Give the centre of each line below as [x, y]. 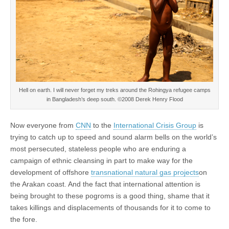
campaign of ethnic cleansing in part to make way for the [101, 160]
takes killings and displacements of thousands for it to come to [110, 207]
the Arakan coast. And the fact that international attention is [105, 184]
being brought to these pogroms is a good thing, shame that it [110, 196]
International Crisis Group [155, 125]
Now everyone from [43, 125]
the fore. [24, 219]
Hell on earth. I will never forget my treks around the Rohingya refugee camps [114, 90]
